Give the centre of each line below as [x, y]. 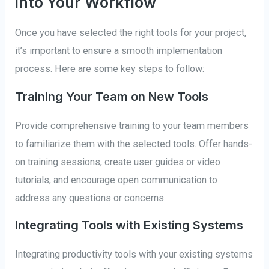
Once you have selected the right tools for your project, [131, 33]
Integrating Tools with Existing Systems [129, 225]
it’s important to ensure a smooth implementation [119, 51]
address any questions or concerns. [91, 198]
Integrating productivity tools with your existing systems [134, 254]
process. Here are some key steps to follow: [110, 69]
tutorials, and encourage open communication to [116, 180]
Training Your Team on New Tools [112, 96]
